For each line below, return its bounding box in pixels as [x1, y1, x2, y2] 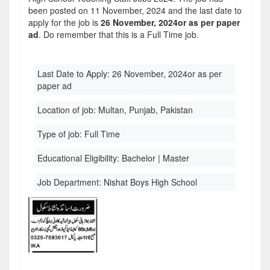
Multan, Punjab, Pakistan [98, 104, 193, 116]
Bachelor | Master [122, 152, 189, 164]
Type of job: [37, 128, 84, 140]
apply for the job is [28, 16, 101, 28]
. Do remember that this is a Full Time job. [39, 28, 199, 40]
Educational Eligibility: [37, 152, 122, 164]
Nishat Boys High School [104, 176, 197, 188]
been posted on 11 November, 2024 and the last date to [28, 4, 242, 16]
